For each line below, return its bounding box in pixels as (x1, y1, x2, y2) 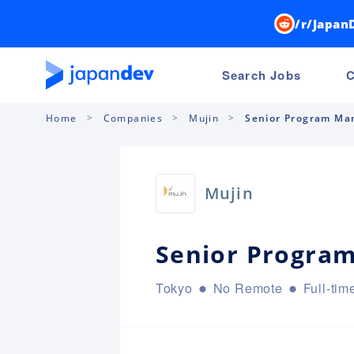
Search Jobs (221, 66, 301, 84)
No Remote (213, 278, 283, 297)
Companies (103, 111, 164, 125)
